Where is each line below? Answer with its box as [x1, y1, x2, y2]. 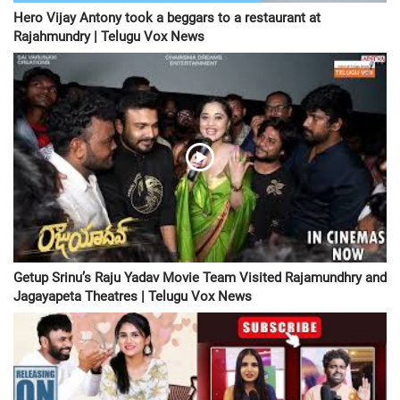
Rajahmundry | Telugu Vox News [13, 28, 204, 45]
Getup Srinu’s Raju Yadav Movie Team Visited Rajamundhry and [13, 269, 387, 286]
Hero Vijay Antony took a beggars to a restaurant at [13, 9, 321, 26]
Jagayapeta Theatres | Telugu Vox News [13, 287, 252, 304]
